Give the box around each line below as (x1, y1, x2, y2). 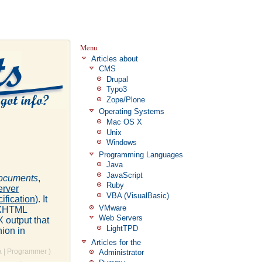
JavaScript (106, 170, 143, 180)
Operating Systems (98, 107, 164, 116)
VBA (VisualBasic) (106, 191, 169, 201)
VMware (98, 203, 126, 212)
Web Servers (98, 213, 143, 223)
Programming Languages (98, 150, 183, 159)
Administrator (98, 248, 144, 257)
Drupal (106, 74, 128, 84)
